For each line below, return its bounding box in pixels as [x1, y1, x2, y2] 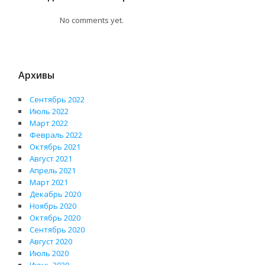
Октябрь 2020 [30, 212, 81, 224]
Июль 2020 [30, 248, 69, 259]
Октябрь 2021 [30, 141, 81, 153]
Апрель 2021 [30, 165, 76, 176]
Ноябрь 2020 [30, 201, 77, 212]
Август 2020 [30, 236, 73, 247]
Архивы [18, 69, 55, 82]
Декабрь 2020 [30, 189, 82, 200]
